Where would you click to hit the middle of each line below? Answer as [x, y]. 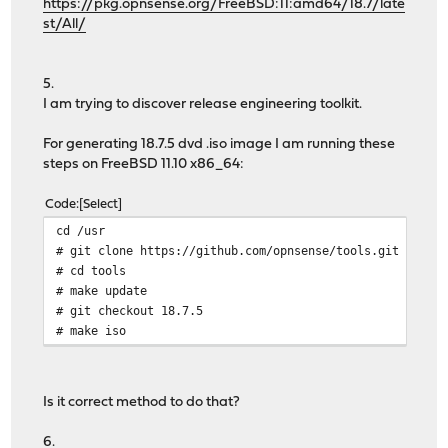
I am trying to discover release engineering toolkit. [203, 105]
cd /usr [81, 231]
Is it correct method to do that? [142, 403]
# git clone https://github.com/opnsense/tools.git [228, 251]
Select [101, 205]
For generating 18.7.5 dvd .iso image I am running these [219, 145]
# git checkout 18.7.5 [130, 311]
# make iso [91, 331]
